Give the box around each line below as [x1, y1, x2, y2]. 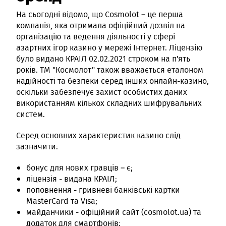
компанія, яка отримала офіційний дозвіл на [16, 20, 185, 32]
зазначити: [16, 141, 58, 153]
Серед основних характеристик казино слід [16, 130, 181, 142]
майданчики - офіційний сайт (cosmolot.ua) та [26, 206, 201, 218]
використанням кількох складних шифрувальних [16, 97, 202, 109]
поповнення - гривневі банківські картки [26, 184, 180, 196]
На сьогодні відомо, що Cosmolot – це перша [16, 9, 183, 21]
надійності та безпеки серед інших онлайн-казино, [16, 75, 209, 87]
